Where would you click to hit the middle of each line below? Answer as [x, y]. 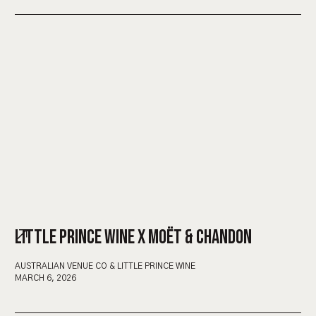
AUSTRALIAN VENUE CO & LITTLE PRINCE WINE [105, 266]
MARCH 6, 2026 [45, 278]
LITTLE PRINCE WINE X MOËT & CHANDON [133, 237]
